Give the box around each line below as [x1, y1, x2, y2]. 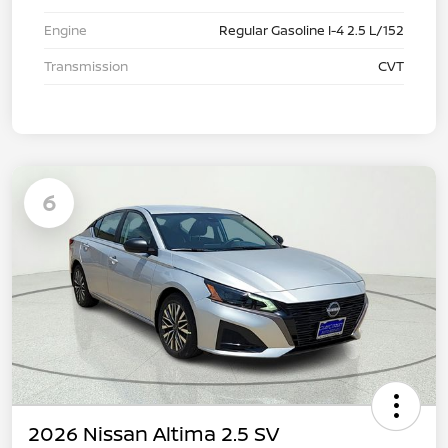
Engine [44, 20, 87, 39]
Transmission [44, 56, 128, 75]
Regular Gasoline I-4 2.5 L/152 [219, 20, 404, 39]
